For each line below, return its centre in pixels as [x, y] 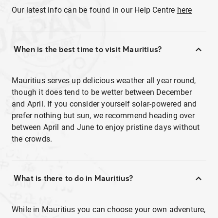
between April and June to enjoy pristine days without [106, 127]
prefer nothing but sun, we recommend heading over [103, 116]
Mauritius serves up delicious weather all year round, [104, 81]
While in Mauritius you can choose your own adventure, [109, 209]
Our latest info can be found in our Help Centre [94, 10]
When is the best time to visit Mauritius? [88, 49]
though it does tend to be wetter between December [102, 92]
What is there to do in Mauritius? [73, 178]
